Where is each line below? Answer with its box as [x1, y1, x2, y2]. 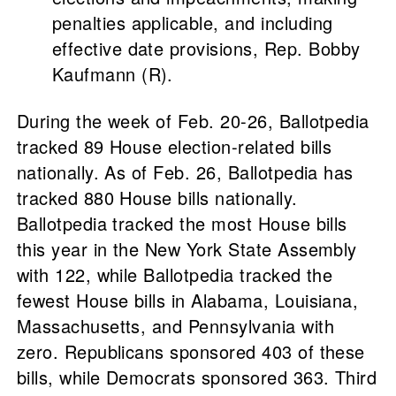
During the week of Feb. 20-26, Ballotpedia [16, 108, 369, 134]
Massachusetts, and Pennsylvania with [16, 313, 334, 339]
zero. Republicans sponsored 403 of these [16, 339, 365, 365]
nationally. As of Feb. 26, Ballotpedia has [16, 159, 354, 186]
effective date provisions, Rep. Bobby [51, 35, 361, 62]
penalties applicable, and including [51, 10, 333, 36]
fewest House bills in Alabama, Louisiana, [16, 287, 359, 314]
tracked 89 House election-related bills [16, 133, 332, 160]
